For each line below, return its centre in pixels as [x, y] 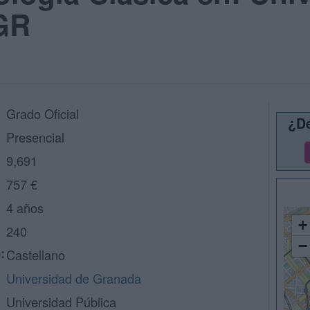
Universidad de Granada [74, 278]
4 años [25, 208]
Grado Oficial [43, 113]
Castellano [36, 255]
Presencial [35, 137]
